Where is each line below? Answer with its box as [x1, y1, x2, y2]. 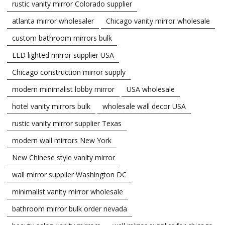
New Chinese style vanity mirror [12, 152, 115, 162]
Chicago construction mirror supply [12, 67, 126, 77]
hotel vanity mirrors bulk [12, 101, 90, 111]
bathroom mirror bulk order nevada [12, 203, 127, 213]
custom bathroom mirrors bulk [12, 33, 112, 43]
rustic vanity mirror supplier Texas [12, 118, 122, 128]
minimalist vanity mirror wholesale [12, 186, 123, 196]
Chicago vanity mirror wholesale [106, 16, 210, 26]
